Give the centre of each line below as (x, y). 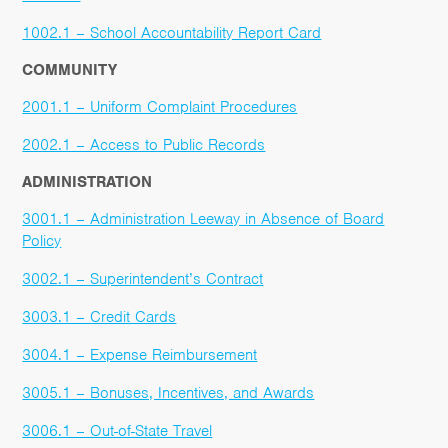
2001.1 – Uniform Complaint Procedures (160, 106)
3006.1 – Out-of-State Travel (117, 430)
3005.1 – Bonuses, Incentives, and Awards (168, 392)
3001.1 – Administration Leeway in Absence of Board (203, 218)
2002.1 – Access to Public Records (144, 144)
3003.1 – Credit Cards (99, 316)
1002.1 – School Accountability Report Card (172, 32)
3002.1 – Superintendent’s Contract (143, 278)
